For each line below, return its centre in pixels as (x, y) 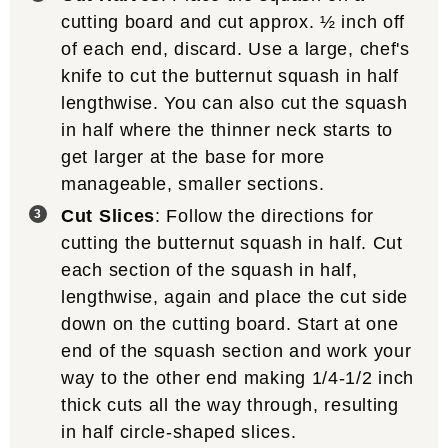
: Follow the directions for (264, 215)
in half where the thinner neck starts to (227, 129)
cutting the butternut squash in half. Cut (232, 242)
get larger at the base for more (193, 156)
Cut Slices (108, 215)
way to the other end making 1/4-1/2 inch (238, 377)
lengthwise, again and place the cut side (235, 296)
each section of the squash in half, (209, 269)
